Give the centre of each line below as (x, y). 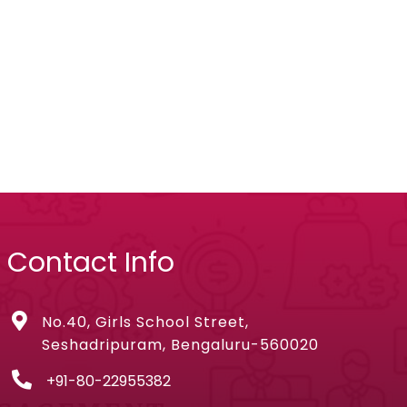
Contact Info (91, 263)
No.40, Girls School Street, (146, 322)
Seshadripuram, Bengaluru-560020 (181, 345)
